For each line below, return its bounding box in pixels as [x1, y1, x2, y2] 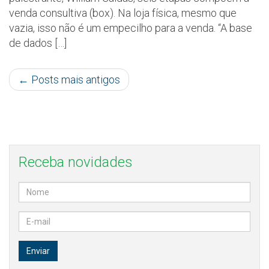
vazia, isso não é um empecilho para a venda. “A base [9, 22, 252, 35]
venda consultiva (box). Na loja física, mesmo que [9, 7, 237, 20]
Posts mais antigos [29, 73, 120, 86]
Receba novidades [19, 154, 133, 171]
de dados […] [9, 37, 67, 50]
